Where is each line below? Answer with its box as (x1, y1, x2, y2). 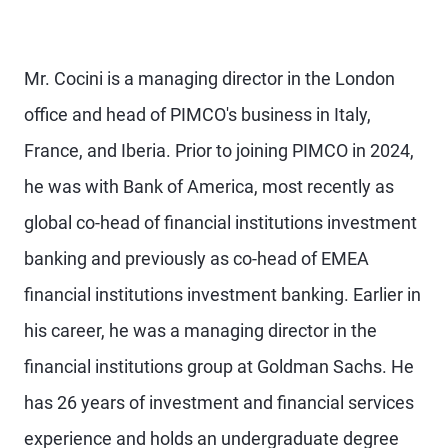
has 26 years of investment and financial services (24, 392, 414, 413)
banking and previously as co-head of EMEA (24, 248, 369, 269)
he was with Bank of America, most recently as (24, 176, 394, 197)
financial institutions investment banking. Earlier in (24, 284, 421, 305)
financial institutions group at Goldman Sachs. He (24, 356, 414, 377)
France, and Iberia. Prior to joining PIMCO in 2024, (24, 140, 414, 161)
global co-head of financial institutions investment (24, 212, 417, 233)
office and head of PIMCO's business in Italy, (24, 104, 371, 125)
